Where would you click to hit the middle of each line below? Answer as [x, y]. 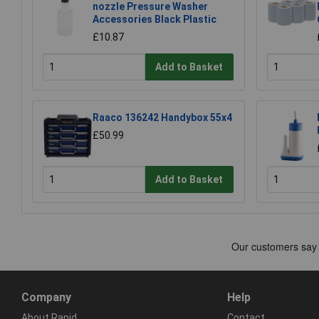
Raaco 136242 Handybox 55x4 [162, 118]
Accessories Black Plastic [155, 20]
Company [46, 297]
